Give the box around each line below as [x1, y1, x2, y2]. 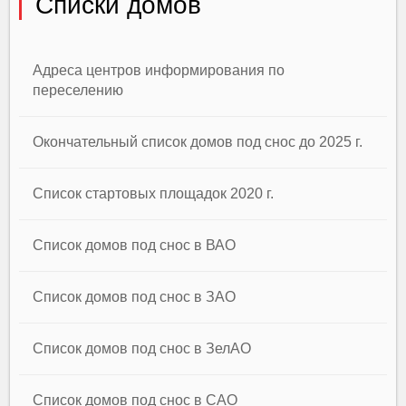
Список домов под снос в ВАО [33, 237, 237, 254]
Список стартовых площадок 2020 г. [33, 186, 275, 202]
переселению [33, 82, 124, 99]
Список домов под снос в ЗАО [33, 289, 237, 305]
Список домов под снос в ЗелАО [33, 341, 252, 357]
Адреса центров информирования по [33, 63, 285, 79]
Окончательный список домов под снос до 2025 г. [33, 134, 363, 150]
